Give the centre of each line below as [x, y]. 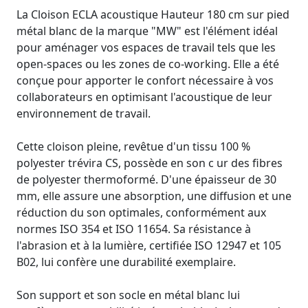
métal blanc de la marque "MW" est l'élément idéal [147, 31]
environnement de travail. [84, 114]
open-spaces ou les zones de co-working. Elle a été [148, 64]
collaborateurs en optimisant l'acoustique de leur [144, 97]
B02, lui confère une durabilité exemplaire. [126, 262]
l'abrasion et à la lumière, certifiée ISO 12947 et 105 [149, 246]
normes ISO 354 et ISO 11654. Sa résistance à [134, 229]
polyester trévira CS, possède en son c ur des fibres [150, 163]
